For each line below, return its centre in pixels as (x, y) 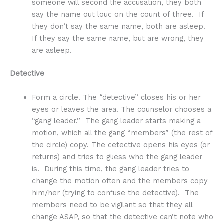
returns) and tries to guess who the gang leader (117, 157)
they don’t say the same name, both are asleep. (119, 27)
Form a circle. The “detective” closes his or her (116, 97)
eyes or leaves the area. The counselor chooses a (121, 109)
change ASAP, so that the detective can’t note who (122, 216)
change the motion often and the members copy (119, 180)
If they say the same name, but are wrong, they (117, 39)
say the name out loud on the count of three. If (117, 15)
